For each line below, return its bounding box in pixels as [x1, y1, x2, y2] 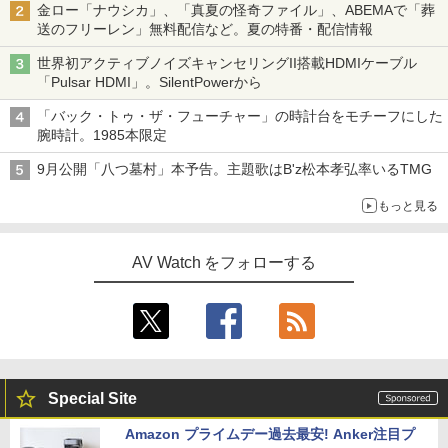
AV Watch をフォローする [131, 254, 317, 272]
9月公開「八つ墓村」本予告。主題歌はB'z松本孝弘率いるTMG [37, 161, 432, 178]
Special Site [48, 390, 137, 408]
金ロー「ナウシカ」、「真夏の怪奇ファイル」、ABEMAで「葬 [37, 2, 435, 19]
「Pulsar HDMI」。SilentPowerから [37, 74, 262, 91]
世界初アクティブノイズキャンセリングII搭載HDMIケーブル [37, 55, 417, 72]
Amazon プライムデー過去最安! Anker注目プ [125, 426, 415, 443]
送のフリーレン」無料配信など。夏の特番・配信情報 [37, 21, 373, 38]
